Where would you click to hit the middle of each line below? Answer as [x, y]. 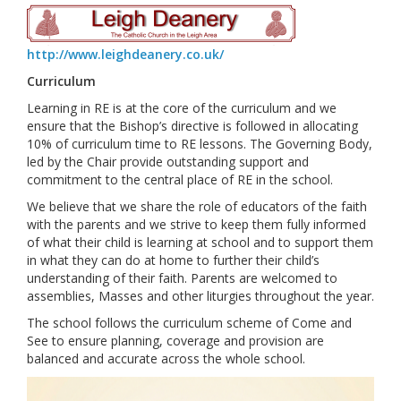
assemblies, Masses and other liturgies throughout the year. [200, 296]
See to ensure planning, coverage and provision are [175, 341]
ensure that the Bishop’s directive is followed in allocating [192, 126]
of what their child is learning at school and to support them [200, 242]
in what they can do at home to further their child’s [173, 260]
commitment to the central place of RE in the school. [180, 179]
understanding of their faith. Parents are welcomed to [182, 278]
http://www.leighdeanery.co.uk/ [125, 54]
